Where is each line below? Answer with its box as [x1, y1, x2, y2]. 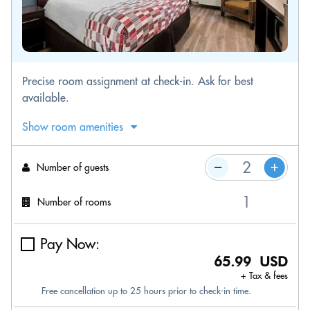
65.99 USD [214, 253, 288, 270]
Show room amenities [22, 120, 123, 134]
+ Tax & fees [241, 270, 288, 281]
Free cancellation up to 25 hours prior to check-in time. [42, 285, 251, 296]
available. [22, 91, 69, 104]
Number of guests [37, 161, 109, 174]
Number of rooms [37, 195, 111, 208]
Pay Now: [40, 235, 100, 253]
